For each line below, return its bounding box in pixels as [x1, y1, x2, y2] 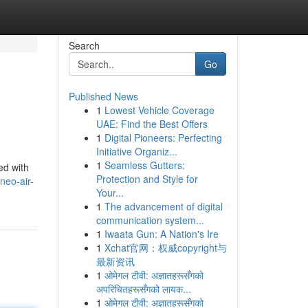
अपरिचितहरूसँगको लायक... [96, 282, 191, 296]
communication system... [96, 213, 204, 227]
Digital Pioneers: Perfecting [104, 131, 222, 144]
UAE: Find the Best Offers [96, 117, 208, 131]
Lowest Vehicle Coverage [104, 103, 214, 117]
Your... [96, 186, 124, 199]
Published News [68, 89, 138, 103]
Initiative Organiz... [96, 144, 177, 158]
